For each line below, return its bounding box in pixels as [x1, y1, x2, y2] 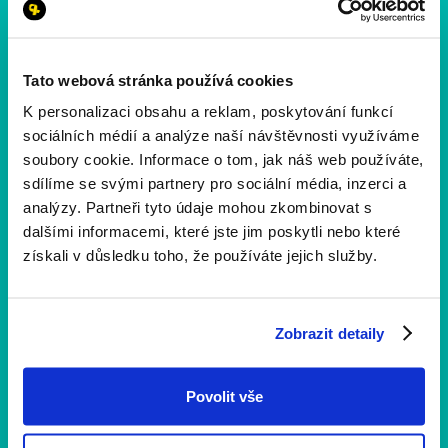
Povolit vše [185, 387, 263, 405]
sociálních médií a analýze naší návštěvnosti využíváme [23, 126, 419, 144]
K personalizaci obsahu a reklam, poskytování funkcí [23, 102, 394, 120]
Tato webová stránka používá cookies [23, 71, 293, 88]
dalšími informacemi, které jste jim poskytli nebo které [23, 222, 401, 240]
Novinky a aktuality [24, 377, 157, 393]
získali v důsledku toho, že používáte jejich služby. [23, 246, 377, 264]
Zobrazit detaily [274, 324, 385, 341]
